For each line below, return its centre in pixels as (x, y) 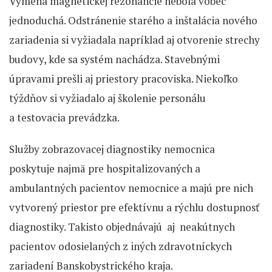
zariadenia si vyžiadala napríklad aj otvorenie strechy (134, 40)
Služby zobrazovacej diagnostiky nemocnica (112, 149)
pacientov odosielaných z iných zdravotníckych (121, 246)
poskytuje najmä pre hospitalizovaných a (105, 169)
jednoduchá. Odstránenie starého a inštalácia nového (133, 21)
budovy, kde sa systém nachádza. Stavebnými (114, 59)
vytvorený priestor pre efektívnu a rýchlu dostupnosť (134, 208)
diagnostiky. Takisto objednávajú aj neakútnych (122, 227)
